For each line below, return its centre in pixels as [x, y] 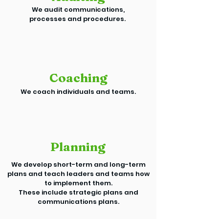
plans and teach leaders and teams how [78, 174]
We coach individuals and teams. [78, 92]
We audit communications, [78, 10]
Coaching [78, 78]
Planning [78, 147]
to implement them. [78, 183]
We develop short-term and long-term [78, 164]
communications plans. [78, 202]
